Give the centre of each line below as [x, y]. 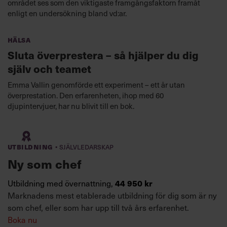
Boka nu [22, 220]
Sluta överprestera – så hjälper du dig [103, 55]
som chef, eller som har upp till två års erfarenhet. [98, 207]
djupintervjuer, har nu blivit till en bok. [71, 106]
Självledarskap [86, 147]
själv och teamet [51, 69]
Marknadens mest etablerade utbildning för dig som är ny [112, 195]
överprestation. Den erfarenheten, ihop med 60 [86, 96]
